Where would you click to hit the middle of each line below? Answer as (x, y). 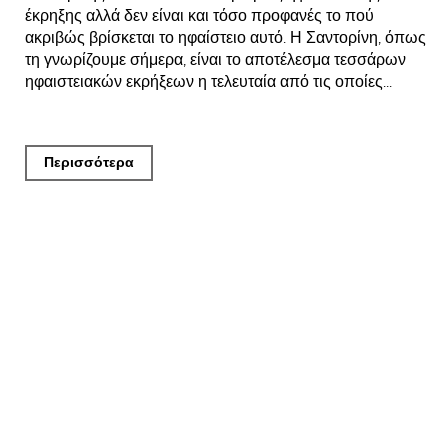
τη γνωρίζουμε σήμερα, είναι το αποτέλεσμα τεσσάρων (215, 59)
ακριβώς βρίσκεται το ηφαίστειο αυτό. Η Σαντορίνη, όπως (225, 37)
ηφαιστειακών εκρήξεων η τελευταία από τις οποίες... (208, 81)
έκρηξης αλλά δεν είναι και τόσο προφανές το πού (199, 15)
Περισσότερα (89, 162)
